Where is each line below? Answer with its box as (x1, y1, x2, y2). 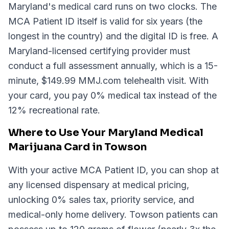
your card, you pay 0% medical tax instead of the (8, 90, 217, 101)
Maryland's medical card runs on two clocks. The (8, 1, 217, 12)
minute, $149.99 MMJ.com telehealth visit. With (8, 75, 209, 86)
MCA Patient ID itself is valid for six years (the (8, 16, 202, 27)
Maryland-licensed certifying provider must (8, 45, 190, 56)
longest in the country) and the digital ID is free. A (8, 31, 218, 41)
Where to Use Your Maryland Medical (8, 126, 203, 139)
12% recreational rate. (8, 105, 100, 116)
